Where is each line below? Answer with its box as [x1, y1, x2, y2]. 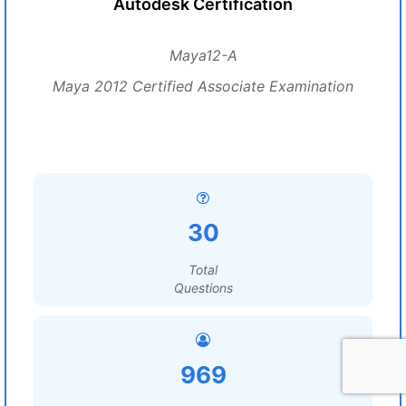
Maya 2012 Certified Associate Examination [53, 77, 353, 95]
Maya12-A [169, 46, 237, 64]
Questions [173, 280, 233, 295]
